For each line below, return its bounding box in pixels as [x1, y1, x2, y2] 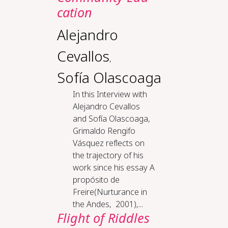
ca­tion [56, 4, 92, 21]
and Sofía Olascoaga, [72, 113, 150, 124]
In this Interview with [72, 89, 147, 100]
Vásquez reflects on [72, 137, 145, 149]
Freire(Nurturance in [72, 186, 147, 197]
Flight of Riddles [56, 209, 150, 226]
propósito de [72, 174, 120, 185]
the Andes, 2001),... [72, 198, 143, 210]
